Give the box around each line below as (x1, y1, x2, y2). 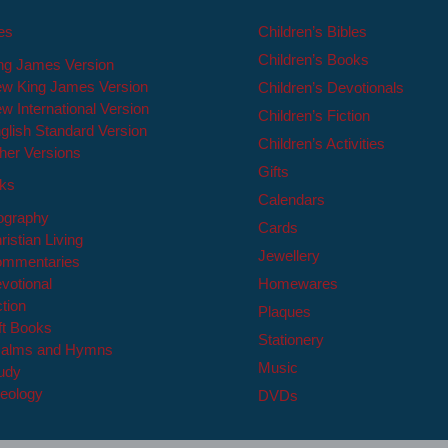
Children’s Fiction (257, 107, 370, 125)
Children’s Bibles (257, 23, 367, 41)
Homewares (257, 275, 338, 293)
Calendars (257, 191, 325, 209)
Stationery (257, 331, 324, 349)
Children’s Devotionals (257, 79, 404, 97)
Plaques (257, 303, 311, 321)
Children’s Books (257, 51, 369, 69)
